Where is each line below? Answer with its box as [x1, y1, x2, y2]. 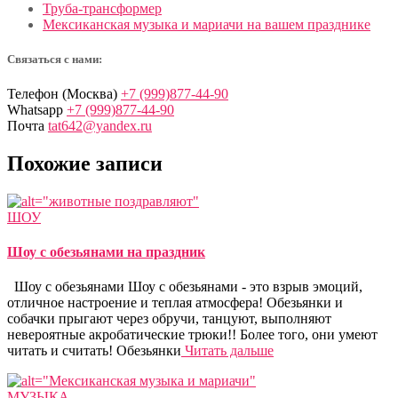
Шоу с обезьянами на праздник [7, 244, 205, 260]
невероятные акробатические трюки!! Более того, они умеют [7, 327, 378, 343]
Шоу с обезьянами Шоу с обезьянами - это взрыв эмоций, [7, 279, 362, 295]
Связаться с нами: [7, 52, 102, 66]
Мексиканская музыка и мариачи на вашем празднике [43, 16, 370, 32]
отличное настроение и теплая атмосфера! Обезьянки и [7, 295, 343, 311]
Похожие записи [7, 152, 163, 176]
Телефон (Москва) [7, 86, 121, 102]
